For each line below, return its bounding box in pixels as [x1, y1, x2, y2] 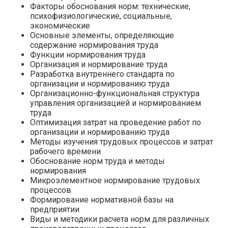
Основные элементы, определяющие [30, 30, 174, 40]
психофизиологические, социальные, [30, 11, 172, 21]
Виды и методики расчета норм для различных [30, 214, 209, 224]
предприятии [30, 204, 79, 214]
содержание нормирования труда [30, 40, 158, 50]
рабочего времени [30, 146, 101, 156]
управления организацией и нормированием [30, 98, 201, 108]
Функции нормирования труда [30, 49, 146, 60]
